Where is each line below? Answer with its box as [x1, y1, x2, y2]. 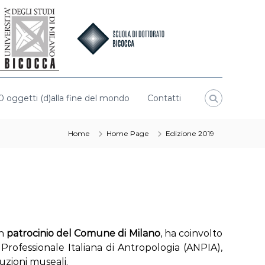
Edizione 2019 [166, 129, 214, 138]
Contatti [147, 92, 181, 104]
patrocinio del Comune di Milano [6, 228, 160, 239]
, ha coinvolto [160, 228, 223, 239]
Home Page [106, 129, 149, 138]
